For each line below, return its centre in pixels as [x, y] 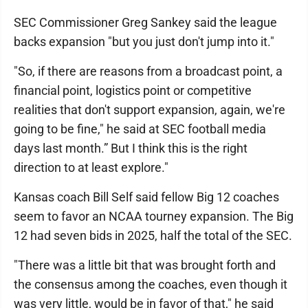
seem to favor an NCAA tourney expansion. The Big [154, 216]
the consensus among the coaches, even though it [151, 284]
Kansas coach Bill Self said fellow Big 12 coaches [146, 197]
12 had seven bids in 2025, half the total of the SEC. [153, 235]
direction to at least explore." [91, 167]
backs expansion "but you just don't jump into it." [144, 42]
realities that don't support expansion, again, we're [150, 110]
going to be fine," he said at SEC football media [140, 129]
